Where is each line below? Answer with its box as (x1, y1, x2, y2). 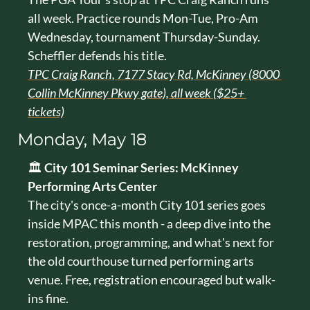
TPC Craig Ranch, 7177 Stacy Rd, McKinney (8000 (28, 66, 280, 82)
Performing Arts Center (28, 178, 157, 194)
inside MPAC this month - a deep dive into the (28, 215, 271, 231)
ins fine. (28, 290, 69, 306)
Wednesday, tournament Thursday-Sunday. (28, 28, 260, 44)
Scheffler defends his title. (28, 47, 167, 63)
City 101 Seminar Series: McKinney (44, 159, 239, 175)
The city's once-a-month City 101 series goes (28, 197, 266, 212)
